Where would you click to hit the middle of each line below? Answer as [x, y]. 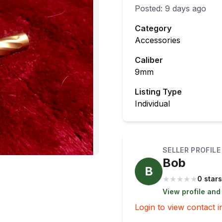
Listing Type [158, 92]
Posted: [150, 8]
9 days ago [186, 8]
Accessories [158, 40]
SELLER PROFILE [192, 150]
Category [153, 28]
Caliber [149, 60]
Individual [152, 104]
